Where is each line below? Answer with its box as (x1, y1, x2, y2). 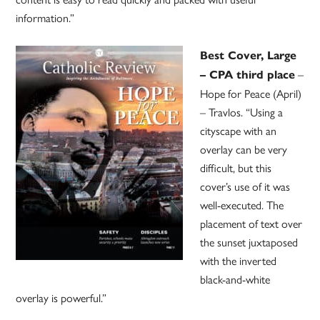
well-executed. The (200, 196, 284, 214)
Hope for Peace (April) (200, 85, 302, 102)
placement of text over (200, 215, 303, 232)
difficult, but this (200, 159, 272, 176)
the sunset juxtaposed (200, 234, 299, 251)
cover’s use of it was (200, 178, 291, 195)
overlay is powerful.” (16, 289, 107, 306)
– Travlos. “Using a (200, 104, 284, 121)
